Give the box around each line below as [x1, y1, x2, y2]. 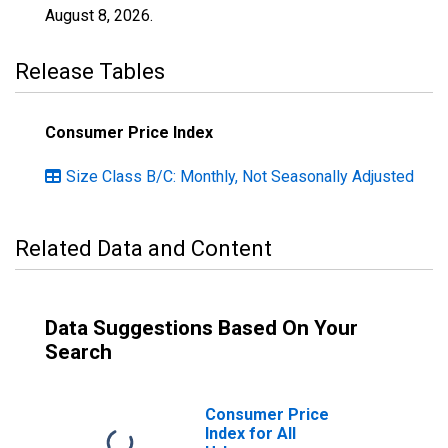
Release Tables [15, 59, 165, 84]
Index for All [205, 424, 296, 443]
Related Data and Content [15, 236, 272, 261]
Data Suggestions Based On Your [45, 316, 358, 340]
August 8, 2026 [45, 6, 150, 25]
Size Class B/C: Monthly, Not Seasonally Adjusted [66, 167, 414, 186]
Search [45, 340, 112, 364]
